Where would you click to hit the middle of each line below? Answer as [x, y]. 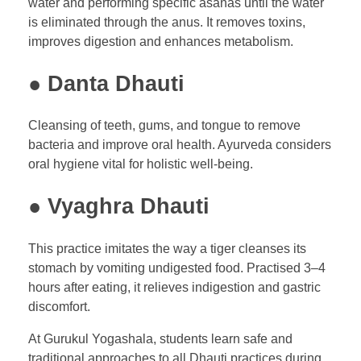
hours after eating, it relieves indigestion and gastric [174, 287]
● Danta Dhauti [106, 84]
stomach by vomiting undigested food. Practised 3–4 [177, 268]
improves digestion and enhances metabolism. [161, 42]
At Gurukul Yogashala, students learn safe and [160, 338]
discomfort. [59, 306]
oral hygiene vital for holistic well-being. [141, 164]
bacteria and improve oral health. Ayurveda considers [180, 145]
